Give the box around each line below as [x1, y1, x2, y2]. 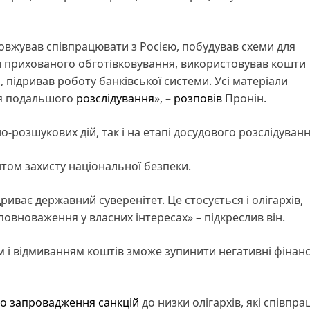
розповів [174, 90, 222, 106]
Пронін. [222, 90, 266, 106]
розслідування [76, 90, 154, 106]
